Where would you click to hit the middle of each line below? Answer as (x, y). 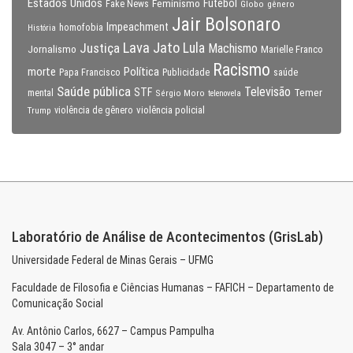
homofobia (81, 28)
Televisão (268, 92)
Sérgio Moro (180, 93)
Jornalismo (52, 49)
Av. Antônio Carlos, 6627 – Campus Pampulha (113, 331)
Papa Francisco (90, 72)
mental (41, 93)
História (42, 28)
